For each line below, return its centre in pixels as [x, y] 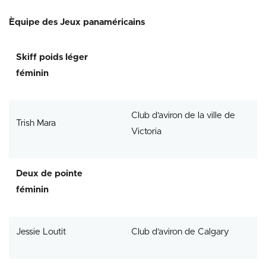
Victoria [146, 131]
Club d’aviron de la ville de [183, 115]
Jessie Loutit [41, 232]
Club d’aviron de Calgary [180, 232]
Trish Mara [36, 123]
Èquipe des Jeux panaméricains [77, 22]
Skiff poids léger [52, 57]
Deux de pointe [49, 173]
